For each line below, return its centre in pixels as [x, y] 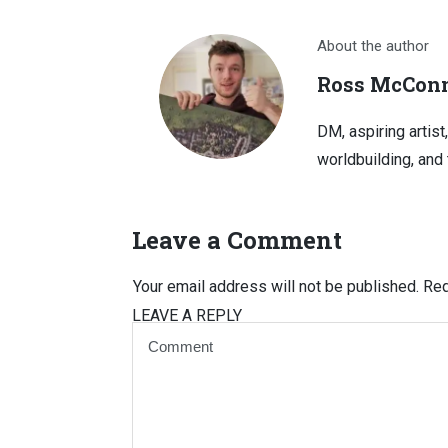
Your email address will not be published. [276, 286]
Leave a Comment [237, 240]
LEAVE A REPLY [187, 315]
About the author [372, 46]
